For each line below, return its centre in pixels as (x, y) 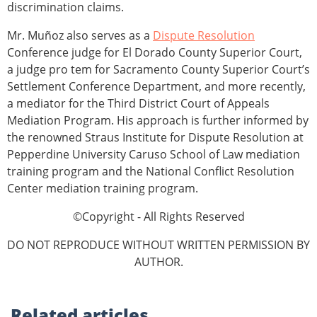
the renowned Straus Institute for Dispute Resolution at (155, 138)
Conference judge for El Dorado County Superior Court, (155, 53)
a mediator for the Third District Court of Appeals (138, 104)
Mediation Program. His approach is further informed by (158, 121)
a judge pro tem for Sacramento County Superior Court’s (158, 70)
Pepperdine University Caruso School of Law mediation (154, 155)
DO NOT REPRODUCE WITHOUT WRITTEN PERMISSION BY (158, 245)
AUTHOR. (158, 262)
